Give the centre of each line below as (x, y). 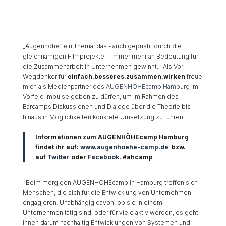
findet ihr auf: (58, 147)
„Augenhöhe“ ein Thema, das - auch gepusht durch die (102, 46)
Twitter (58, 157)
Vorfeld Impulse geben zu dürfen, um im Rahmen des (100, 96)
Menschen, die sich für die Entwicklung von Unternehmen (107, 192)
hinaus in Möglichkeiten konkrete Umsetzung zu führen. (104, 117)
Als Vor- (174, 66)
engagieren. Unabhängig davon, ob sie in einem (92, 202)
